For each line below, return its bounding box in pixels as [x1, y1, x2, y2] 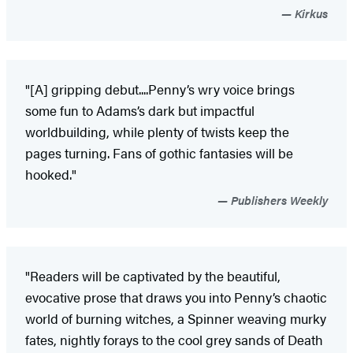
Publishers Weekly [228, 191, 328, 209]
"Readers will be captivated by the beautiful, [25, 266, 281, 286]
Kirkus [292, 5, 328, 22]
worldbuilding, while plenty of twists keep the [25, 122, 289, 142]
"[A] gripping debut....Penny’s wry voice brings [25, 80, 295, 99]
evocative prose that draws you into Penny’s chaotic [25, 288, 327, 307]
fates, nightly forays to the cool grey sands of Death [25, 330, 323, 350]
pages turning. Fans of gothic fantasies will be [25, 143, 293, 163]
